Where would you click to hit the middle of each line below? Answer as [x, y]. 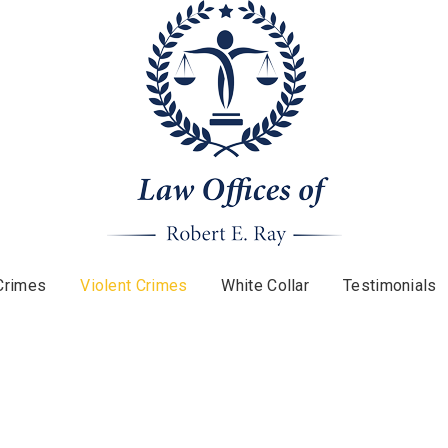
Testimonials [390, 285]
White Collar [265, 285]
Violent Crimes [134, 285]
